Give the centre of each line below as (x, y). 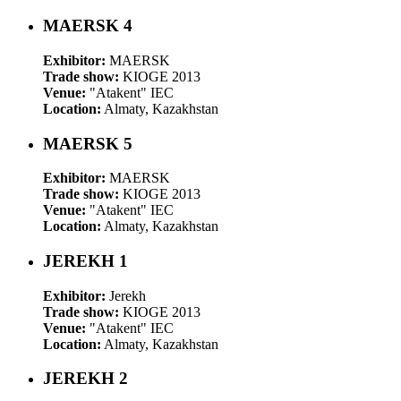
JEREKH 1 (85, 260)
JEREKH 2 (85, 379)
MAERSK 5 (88, 143)
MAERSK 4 (88, 26)
